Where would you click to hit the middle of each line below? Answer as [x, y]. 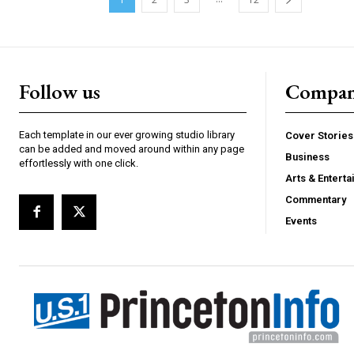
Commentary [316, 200]
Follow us [60, 92]
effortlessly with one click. [79, 164]
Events [301, 221]
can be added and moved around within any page [132, 149]
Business [307, 157]
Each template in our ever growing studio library [127, 135]
